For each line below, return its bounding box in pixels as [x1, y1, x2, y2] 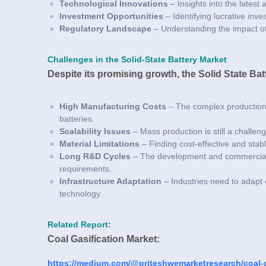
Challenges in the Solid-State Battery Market [47, 55, 227, 64]
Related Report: [47, 220, 111, 229]
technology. [59, 188, 102, 198]
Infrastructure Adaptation [59, 176, 161, 186]
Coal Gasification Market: [47, 233, 160, 244]
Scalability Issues [59, 126, 131, 136]
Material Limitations [59, 138, 140, 148]
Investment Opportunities [59, 11, 163, 21]
